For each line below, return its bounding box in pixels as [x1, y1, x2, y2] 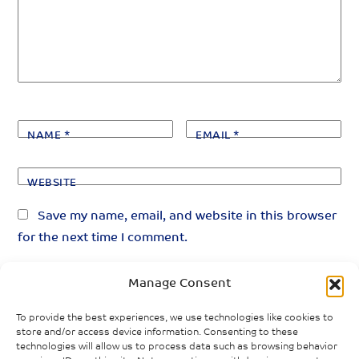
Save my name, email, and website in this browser [38, 210, 337, 223]
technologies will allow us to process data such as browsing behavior [16, 342, 337, 352]
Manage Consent [128, 278, 231, 290]
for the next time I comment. [18, 232, 188, 244]
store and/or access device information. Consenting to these [16, 328, 298, 337]
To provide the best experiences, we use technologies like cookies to [16, 313, 333, 323]
